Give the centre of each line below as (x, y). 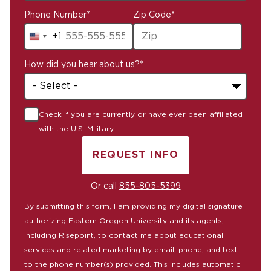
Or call (105, 186)
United (51, 41)
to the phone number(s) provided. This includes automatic (132, 264)
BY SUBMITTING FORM (198, 170)
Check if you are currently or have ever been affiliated (141, 114)
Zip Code (152, 15)
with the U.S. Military (76, 129)
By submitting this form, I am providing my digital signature (133, 206)
